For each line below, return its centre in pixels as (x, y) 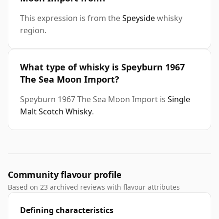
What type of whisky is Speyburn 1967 (102, 67)
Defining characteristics (67, 210)
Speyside (139, 18)
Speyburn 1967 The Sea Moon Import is (94, 99)
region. (33, 31)
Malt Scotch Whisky (56, 112)
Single (179, 99)
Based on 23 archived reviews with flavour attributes (94, 187)
